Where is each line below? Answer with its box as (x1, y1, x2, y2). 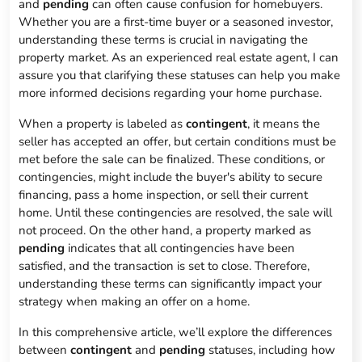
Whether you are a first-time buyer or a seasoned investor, (19, 14, 334, 31)
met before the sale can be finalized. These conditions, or (19, 151, 326, 168)
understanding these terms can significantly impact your (19, 276, 322, 293)
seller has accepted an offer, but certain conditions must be (19, 133, 337, 150)
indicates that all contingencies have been (65, 240, 296, 257)
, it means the (247, 116, 321, 133)
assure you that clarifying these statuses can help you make (19, 67, 341, 84)
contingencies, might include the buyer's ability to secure (19, 169, 323, 186)
